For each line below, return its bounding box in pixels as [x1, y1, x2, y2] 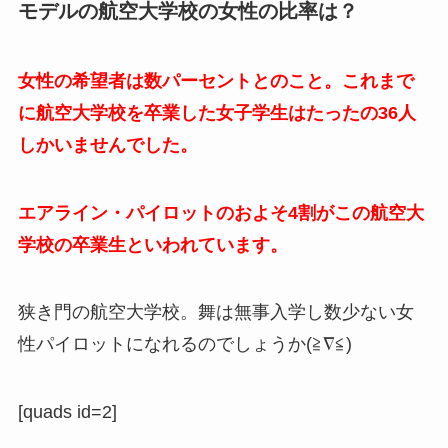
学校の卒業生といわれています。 [17, 234, 288, 255]
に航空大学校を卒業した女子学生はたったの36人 [17, 102, 416, 123]
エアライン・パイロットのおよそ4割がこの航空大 [17, 202, 424, 223]
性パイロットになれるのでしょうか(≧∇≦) [17, 334, 352, 355]
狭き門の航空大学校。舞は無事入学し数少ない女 [17, 302, 414, 323]
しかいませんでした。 [17, 134, 198, 155]
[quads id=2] [17, 402, 117, 423]
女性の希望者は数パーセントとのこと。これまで [17, 70, 414, 91]
